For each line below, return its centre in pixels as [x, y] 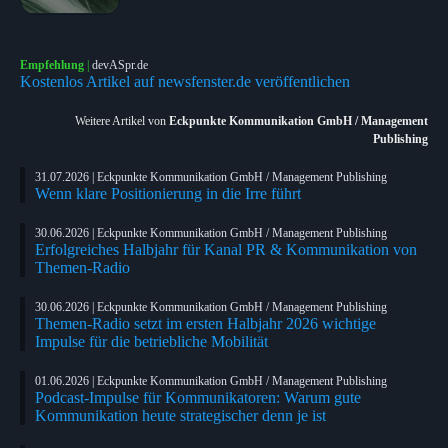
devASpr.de [120, 64]
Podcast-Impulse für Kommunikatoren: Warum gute [198, 397]
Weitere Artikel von [122, 120]
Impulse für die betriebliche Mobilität [151, 341]
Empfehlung [52, 64]
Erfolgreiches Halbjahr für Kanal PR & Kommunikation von [226, 249]
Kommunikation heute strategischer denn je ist [180, 415]
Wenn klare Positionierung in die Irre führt [168, 193]
